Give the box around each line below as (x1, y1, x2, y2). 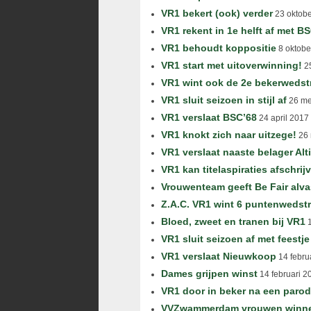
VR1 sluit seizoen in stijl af (161, 94, 287, 106)
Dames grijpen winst (161, 268, 258, 279)
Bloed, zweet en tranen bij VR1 (161, 216, 305, 227)
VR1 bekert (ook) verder (161, 8, 273, 19)
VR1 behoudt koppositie (161, 42, 276, 53)
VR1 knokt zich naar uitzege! (161, 129, 296, 140)
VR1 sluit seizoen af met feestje (161, 233, 310, 244)
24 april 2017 (257, 113, 309, 123)
